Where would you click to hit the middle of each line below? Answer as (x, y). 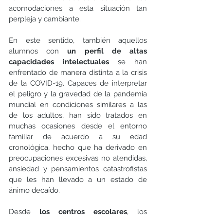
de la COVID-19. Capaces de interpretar (78, 83)
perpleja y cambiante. (46, 19)
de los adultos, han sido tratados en (78, 116)
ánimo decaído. (35, 191)
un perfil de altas (107, 51)
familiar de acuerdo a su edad (78, 137)
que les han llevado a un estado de (78, 180)
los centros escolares (83, 212)
